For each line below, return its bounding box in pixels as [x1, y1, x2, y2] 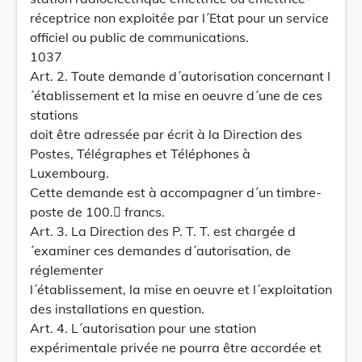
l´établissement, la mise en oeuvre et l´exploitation [30, 281, 332, 297]
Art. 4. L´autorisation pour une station [30, 320, 256, 336]
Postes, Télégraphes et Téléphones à [30, 145, 250, 162]
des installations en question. [30, 301, 204, 317]
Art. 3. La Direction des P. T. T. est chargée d [30, 223, 296, 239]
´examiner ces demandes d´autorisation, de [30, 242, 291, 259]
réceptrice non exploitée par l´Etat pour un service [30, 10, 329, 26]
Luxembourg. [30, 165, 109, 181]
